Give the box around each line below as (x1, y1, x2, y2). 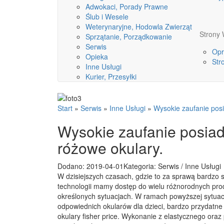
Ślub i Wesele (85, 11, 128, 21)
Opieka (85, 51, 108, 61)
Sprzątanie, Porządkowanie (85, 31, 172, 41)
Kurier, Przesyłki (85, 71, 136, 81)
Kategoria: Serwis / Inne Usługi (123, 161, 221, 171)
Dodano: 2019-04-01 (57, 161, 123, 171)
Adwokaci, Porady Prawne (85, 1, 168, 11)
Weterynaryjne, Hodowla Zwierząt (85, 21, 192, 31)
